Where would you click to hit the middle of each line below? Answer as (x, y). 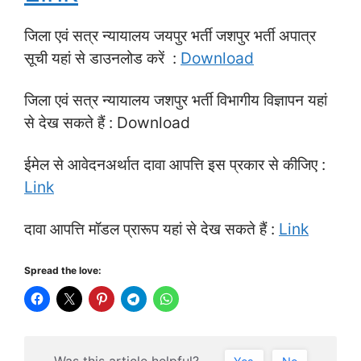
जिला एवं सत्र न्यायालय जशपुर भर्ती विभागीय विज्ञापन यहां (176, 100)
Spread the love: (63, 270)
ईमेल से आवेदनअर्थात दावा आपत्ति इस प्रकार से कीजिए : (175, 164)
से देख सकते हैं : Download (107, 122)
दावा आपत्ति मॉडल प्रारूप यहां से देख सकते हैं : (151, 228)
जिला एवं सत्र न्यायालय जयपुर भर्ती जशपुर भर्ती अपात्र (170, 35)
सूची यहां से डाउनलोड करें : (102, 58)
